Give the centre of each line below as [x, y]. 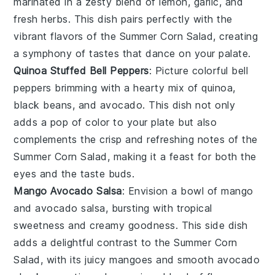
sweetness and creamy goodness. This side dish [131, 225]
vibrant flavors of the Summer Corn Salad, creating [136, 36]
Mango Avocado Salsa [68, 191]
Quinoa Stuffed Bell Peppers [81, 70]
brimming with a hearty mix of [126, 87]
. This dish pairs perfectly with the [150, 19]
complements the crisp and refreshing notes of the [136, 139]
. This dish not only [189, 105]
